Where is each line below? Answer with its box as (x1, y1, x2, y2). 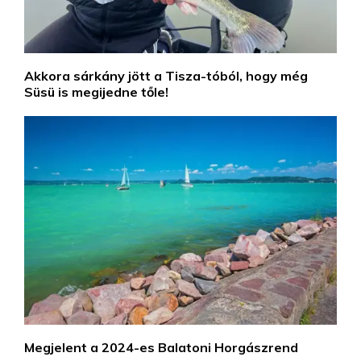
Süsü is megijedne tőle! (24, 84, 168, 101)
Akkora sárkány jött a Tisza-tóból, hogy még (24, 68, 308, 85)
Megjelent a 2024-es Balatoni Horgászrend (24, 338, 298, 355)
